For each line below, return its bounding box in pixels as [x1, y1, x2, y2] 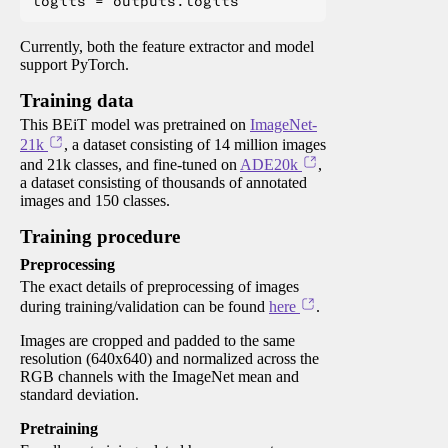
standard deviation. [20, 386, 139, 404]
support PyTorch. [20, 56, 129, 74]
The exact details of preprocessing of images [20, 278, 299, 296]
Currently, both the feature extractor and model [20, 38, 314, 56]
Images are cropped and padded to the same [20, 332, 295, 350]
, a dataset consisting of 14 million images [64, 136, 326, 154]
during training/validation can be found [20, 298, 269, 316]
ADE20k [240, 156, 298, 174]
